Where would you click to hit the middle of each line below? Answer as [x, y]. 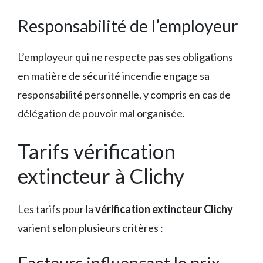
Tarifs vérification [97, 151]
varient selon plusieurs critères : [90, 228]
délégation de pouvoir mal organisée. [101, 114]
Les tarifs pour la [56, 209]
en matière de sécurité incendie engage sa [114, 76]
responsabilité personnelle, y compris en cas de [124, 95]
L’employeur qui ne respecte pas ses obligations [125, 57]
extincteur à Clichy [101, 176]
